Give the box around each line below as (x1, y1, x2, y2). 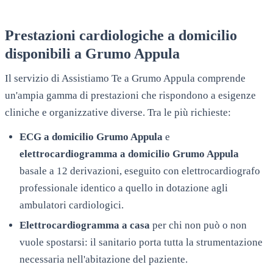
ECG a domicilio (19, 130, 96, 143)
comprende (195, 72, 246, 84)
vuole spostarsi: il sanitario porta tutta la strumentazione (19, 236, 263, 249)
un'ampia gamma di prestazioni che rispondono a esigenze (5, 89, 256, 101)
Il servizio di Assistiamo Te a (5, 72, 132, 84)
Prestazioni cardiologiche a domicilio (5, 27, 237, 43)
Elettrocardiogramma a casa (19, 219, 150, 232)
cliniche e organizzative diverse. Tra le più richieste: (5, 106, 231, 118)
